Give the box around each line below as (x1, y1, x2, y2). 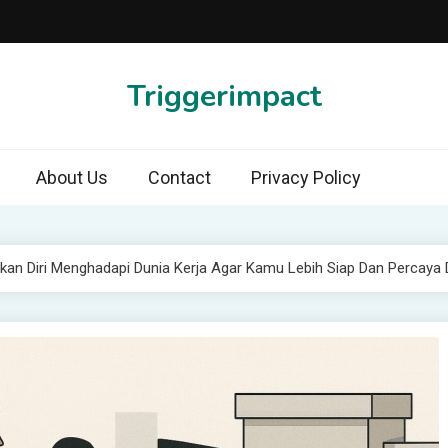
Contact (148, 167, 211, 188)
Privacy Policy (251, 167, 361, 188)
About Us (36, 167, 108, 188)
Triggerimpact (126, 75, 322, 117)
